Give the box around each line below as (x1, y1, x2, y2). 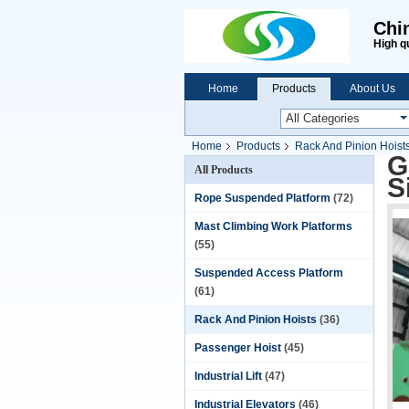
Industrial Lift (194, 370, 262, 383)
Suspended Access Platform (194, 267, 343, 279)
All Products (194, 163, 253, 176)
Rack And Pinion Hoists (194, 313, 317, 326)
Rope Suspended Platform (194, 192, 330, 204)
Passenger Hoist (194, 341, 281, 354)
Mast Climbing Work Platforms (194, 220, 352, 233)
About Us (350, 82, 395, 95)
